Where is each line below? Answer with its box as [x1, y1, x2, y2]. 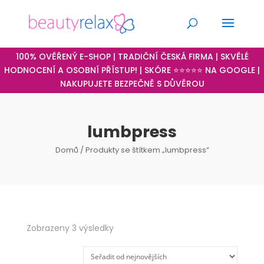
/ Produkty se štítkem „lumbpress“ [78, 144, 209, 156]
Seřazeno [113, 222, 151, 233]
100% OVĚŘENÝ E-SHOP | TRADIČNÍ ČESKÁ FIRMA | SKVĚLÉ [15, 51, 249, 62]
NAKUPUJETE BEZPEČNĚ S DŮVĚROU [60, 78, 204, 90]
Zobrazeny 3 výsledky [26, 222, 114, 234]
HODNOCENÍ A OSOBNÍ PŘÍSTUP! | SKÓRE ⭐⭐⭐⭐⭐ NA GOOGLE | [4, 64, 260, 76]
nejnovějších [113, 246, 165, 258]
